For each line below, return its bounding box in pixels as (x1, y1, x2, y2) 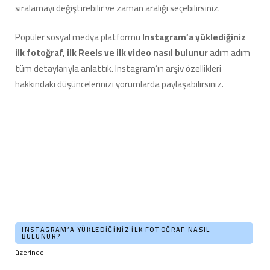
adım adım (210, 44, 250, 62)
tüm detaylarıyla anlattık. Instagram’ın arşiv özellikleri (15, 60, 221, 78)
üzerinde (15, 245, 46, 260)
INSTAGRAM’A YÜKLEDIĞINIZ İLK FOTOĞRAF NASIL (22, 224, 210, 236)
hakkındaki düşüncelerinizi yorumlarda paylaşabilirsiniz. (15, 75, 225, 93)
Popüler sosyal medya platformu (15, 28, 142, 46)
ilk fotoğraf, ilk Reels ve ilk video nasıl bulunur (15, 44, 210, 62)
